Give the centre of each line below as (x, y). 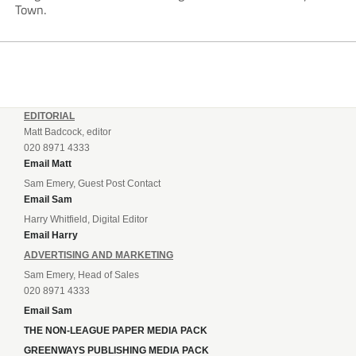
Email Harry (51, 235)
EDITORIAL (49, 116)
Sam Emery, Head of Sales (81, 275)
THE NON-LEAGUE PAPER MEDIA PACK (116, 330)
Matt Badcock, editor (68, 132)
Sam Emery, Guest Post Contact (92, 183)
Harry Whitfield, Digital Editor (86, 219)
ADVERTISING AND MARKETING (99, 255)
